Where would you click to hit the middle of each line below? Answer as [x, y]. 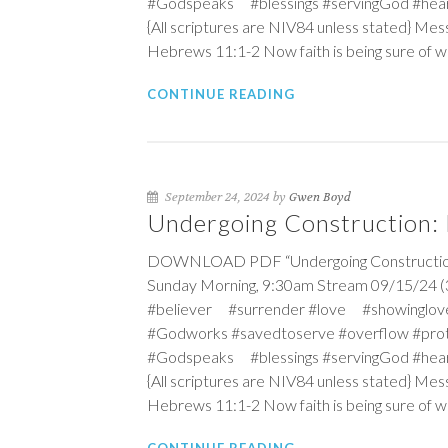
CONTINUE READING [221, 94]
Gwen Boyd [320, 197]
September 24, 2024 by [225, 197]
